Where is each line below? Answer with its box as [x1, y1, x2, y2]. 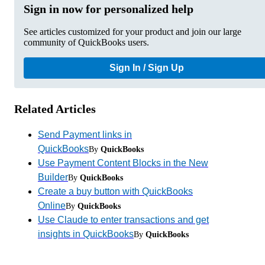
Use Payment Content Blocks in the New [38, 157, 208, 168]
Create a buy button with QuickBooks [38, 186, 193, 196]
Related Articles [14, 102, 96, 115]
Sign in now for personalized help [24, 2, 193, 15]
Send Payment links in [38, 129, 132, 140]
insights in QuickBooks [38, 228, 134, 239]
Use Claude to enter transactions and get [38, 214, 209, 225]
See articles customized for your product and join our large [24, 26, 241, 37]
